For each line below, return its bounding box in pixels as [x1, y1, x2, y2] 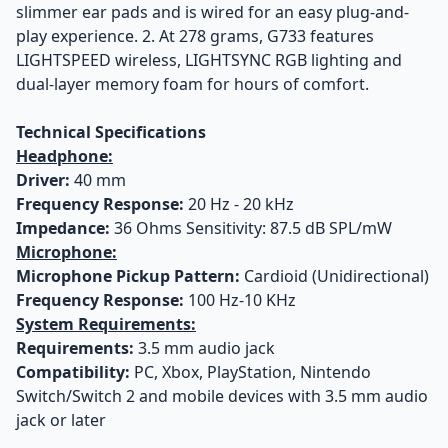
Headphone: [16, 145, 113, 167]
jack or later [16, 409, 106, 431]
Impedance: [16, 217, 110, 239]
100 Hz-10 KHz [184, 289, 296, 311]
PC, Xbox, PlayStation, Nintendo [130, 361, 371, 383]
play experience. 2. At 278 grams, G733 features [16, 25, 374, 47]
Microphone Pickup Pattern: [16, 265, 240, 287]
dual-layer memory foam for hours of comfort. [16, 73, 369, 95]
